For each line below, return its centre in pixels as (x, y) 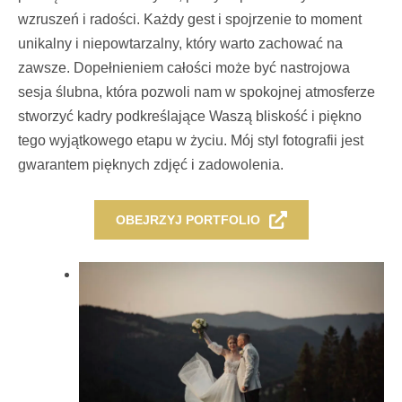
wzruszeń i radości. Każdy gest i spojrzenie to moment (190, 19)
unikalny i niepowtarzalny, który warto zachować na (180, 43)
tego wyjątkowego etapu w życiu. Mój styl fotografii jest (191, 140)
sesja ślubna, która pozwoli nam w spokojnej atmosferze (197, 92)
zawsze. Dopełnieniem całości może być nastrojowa (184, 67)
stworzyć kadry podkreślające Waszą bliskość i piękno (190, 116)
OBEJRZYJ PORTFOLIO (188, 219)
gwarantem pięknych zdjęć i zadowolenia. (151, 164)
